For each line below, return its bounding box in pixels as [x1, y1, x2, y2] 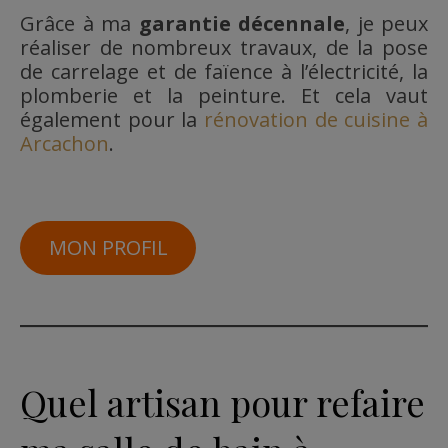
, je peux [345, 9, 428, 37]
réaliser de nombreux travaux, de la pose [20, 33, 428, 61]
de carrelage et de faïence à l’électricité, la [20, 57, 428, 85]
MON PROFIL [48, 233, 168, 261]
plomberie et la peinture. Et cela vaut [20, 81, 428, 109]
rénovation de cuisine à [204, 105, 428, 133]
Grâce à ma [35, 9, 139, 37]
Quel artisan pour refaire [20, 378, 425, 427]
